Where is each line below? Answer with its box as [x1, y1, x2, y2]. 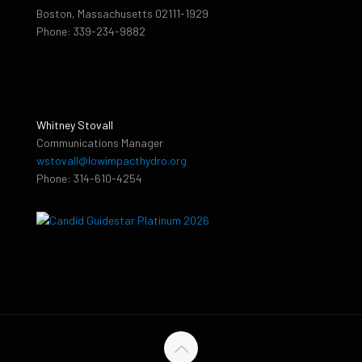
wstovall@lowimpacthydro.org [36, 153, 187, 167]
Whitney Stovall [36, 117, 113, 132]
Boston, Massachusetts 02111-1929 [36, 6, 208, 20]
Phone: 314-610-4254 [36, 170, 142, 185]
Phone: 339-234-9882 [36, 23, 145, 38]
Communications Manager [36, 135, 163, 149]
